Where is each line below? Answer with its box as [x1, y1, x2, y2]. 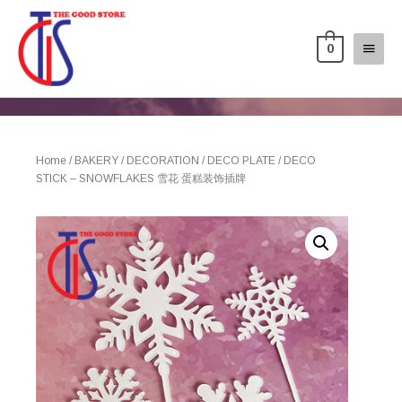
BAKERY [74, 153, 118, 167]
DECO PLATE [207, 153, 275, 167]
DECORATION [127, 153, 199, 167]
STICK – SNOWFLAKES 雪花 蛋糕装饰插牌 [36, 171, 246, 185]
